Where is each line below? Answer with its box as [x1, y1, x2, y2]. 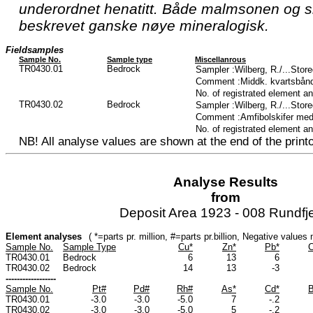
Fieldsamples [6, 44, 64, 55]
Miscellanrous [195, 54, 246, 64]
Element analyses [6, 231, 82, 242]
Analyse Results [173, 174, 278, 189]
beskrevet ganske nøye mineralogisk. [19, 17, 269, 34]
